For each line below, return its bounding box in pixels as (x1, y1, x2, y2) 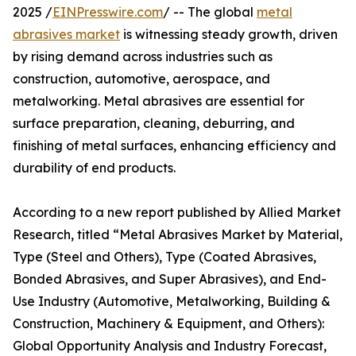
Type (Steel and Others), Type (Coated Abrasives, (13, 249, 316, 265)
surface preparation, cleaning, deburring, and (13, 115, 295, 132)
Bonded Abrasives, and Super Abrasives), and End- (13, 271, 327, 288)
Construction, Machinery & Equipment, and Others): (13, 315, 324, 332)
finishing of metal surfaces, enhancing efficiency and (13, 137, 336, 154)
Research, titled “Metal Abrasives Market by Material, (13, 226, 342, 243)
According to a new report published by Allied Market (13, 204, 341, 221)
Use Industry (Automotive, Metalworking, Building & (13, 293, 331, 310)
